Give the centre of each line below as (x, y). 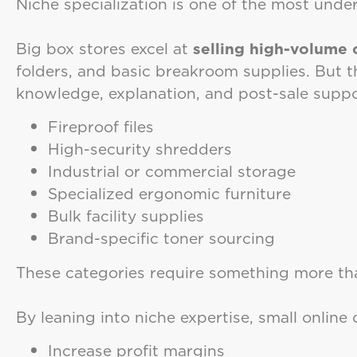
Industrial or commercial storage (172, 171)
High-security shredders (140, 149)
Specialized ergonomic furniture (169, 194)
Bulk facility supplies (126, 216)
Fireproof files (101, 127)
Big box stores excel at (104, 48)
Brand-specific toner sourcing (161, 238)
